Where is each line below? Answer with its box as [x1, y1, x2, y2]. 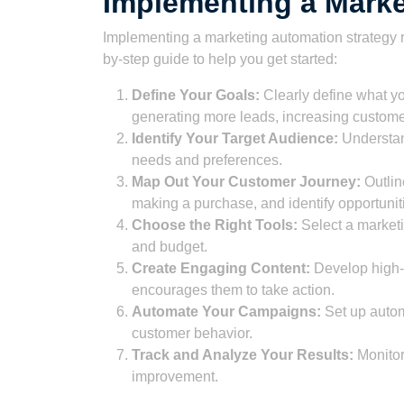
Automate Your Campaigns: [132, 304, 321, 319]
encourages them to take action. [132, 282, 335, 298]
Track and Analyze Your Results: [132, 347, 353, 363]
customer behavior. [132, 326, 252, 341]
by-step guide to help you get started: [103, 51, 337, 67]
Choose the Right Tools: [132, 217, 298, 233]
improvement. [132, 369, 218, 384]
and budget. [132, 239, 207, 254]
